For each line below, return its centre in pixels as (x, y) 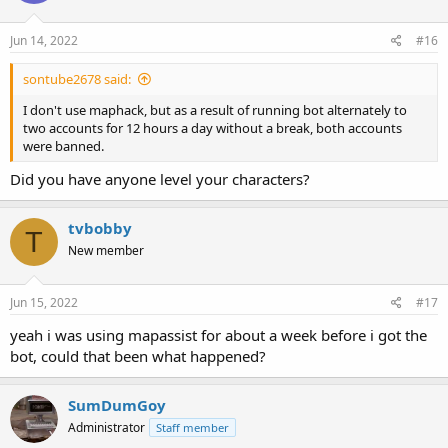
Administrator (106, 427)
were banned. (63, 145)
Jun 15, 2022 (44, 302)
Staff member (192, 427)
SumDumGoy (117, 404)
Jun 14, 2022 (44, 40)
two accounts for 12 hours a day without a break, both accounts (212, 127)
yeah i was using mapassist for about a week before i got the (218, 334)
